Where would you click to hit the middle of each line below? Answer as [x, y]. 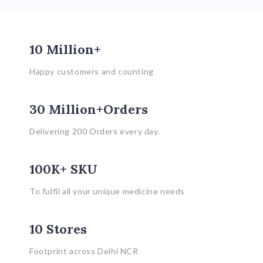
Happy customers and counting [92, 71]
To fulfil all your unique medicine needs [107, 191]
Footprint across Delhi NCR [84, 251]
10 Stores [58, 229]
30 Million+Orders [89, 109]
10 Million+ [65, 49]
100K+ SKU [63, 169]
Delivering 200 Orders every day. [95, 131]
